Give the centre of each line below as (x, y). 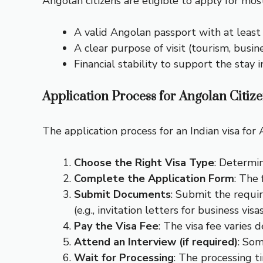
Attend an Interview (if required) (156, 242)
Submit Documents (122, 195)
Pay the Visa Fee (116, 226)
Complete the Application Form (154, 179)
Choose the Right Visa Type (144, 163)
